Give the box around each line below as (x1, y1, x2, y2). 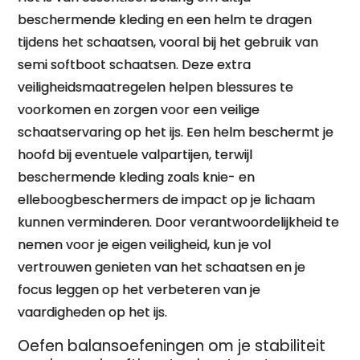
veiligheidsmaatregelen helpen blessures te (18, 78, 294, 96)
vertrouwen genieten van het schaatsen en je (18, 258, 306, 276)
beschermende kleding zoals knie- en (18, 168, 256, 186)
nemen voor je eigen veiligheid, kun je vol (18, 235, 272, 254)
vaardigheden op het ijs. (18, 303, 168, 321)
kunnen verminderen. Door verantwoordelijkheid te (18, 213, 340, 231)
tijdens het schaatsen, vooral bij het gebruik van (18, 33, 319, 51)
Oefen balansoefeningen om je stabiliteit (18, 335, 326, 357)
